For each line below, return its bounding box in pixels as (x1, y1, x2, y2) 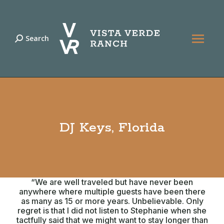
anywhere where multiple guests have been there (18, 186, 205, 196)
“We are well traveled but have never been (31, 177, 193, 187)
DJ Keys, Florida (59, 118, 165, 136)
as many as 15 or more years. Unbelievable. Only (20, 196, 203, 206)
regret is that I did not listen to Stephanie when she (17, 205, 206, 215)
